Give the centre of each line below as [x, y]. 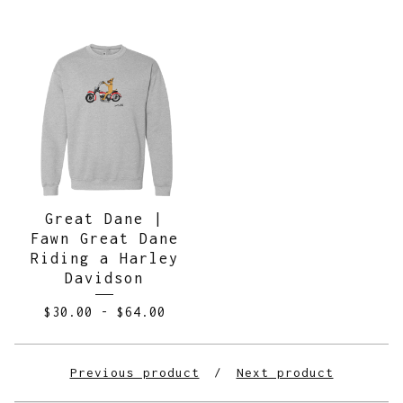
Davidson [104, 278]
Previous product [134, 372]
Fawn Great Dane [104, 238]
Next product [285, 372]
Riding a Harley [104, 258]
